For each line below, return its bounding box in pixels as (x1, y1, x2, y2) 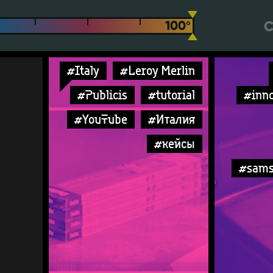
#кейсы (154, 135, 195, 152)
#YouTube (74, 111, 127, 127)
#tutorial (148, 87, 195, 103)
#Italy (67, 62, 99, 79)
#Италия (148, 111, 195, 127)
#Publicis (77, 87, 127, 103)
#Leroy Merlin (120, 62, 195, 79)
